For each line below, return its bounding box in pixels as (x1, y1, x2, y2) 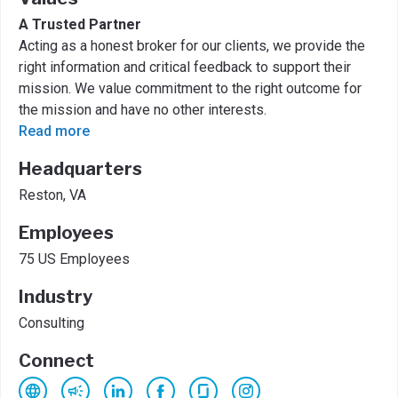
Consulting (19, 314, 84, 332)
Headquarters (19, 158, 142, 180)
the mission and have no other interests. (19, 101, 267, 119)
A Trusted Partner (19, 16, 141, 34)
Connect (19, 350, 94, 372)
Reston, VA (19, 187, 86, 204)
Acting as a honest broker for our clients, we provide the (19, 37, 365, 55)
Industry (19, 286, 92, 308)
